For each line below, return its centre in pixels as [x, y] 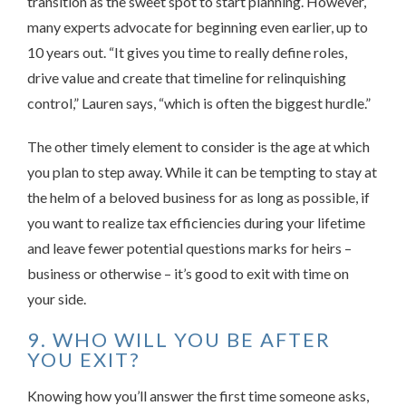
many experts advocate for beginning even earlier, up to [198, 27]
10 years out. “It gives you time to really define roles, [187, 53]
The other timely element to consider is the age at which [198, 147]
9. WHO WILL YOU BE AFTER [179, 340]
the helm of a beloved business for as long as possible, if [198, 198]
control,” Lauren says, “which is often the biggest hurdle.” [199, 103]
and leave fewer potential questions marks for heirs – [189, 248]
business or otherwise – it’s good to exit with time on [188, 274]
